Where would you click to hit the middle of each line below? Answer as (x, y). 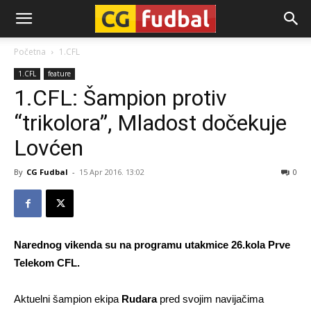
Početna (30, 52)
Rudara (139, 299)
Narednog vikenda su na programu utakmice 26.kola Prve (152, 245)
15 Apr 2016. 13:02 (112, 172)
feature (59, 74)
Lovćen (49, 148)
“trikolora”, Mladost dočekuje (150, 123)
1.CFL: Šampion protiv (120, 98)
